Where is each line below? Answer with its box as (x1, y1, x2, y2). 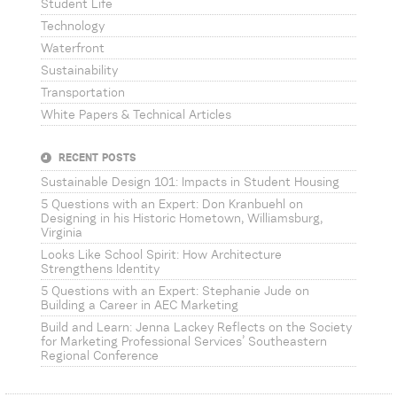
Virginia (41, 227, 82, 240)
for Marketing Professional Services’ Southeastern (41, 336, 327, 349)
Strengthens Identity (41, 263, 160, 276)
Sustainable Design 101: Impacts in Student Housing (41, 176, 339, 190)
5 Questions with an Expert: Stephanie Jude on (41, 285, 309, 299)
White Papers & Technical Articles (41, 109, 231, 122)
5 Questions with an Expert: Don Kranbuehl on (41, 198, 303, 212)
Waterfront (41, 43, 105, 56)
